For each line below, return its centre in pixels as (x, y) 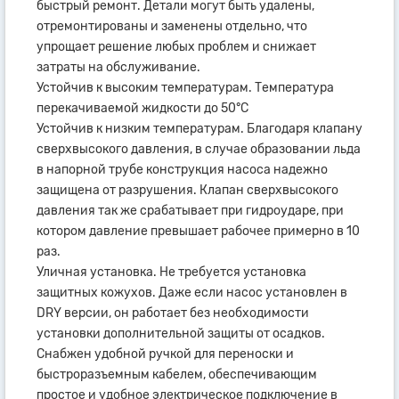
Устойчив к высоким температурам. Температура (185, 87)
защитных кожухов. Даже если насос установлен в (192, 292)
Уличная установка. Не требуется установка (171, 272)
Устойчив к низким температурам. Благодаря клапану (199, 128)
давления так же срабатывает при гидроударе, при (190, 210)
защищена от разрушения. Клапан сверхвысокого (187, 190)
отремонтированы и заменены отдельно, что (172, 26)
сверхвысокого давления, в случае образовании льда (199, 149)
